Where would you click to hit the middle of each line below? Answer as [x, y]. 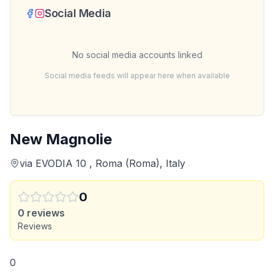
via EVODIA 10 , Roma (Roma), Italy [102, 163]
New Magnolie [61, 139]
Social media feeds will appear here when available [137, 76]
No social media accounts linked [137, 55]
